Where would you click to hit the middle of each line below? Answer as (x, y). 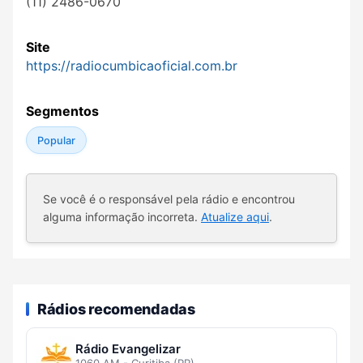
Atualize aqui (235, 217)
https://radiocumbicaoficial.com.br (132, 66)
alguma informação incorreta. (122, 217)
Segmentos (62, 111)
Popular (56, 140)
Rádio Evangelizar (128, 349)
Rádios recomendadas (116, 309)
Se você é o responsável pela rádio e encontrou (169, 199)
